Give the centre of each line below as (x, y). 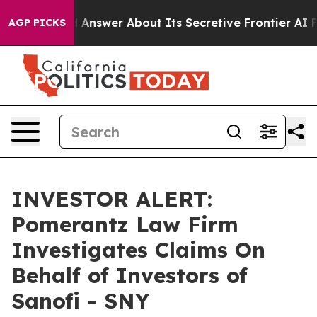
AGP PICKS (37, 23)
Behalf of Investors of (129, 275)
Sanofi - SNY (80, 301)
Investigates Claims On (138, 250)
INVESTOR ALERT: (112, 199)
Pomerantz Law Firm (125, 224)
